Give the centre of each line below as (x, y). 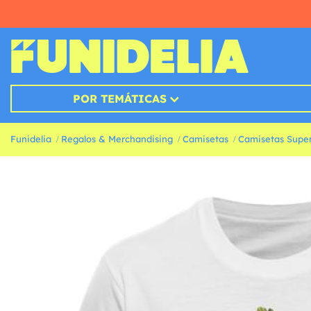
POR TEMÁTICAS (119, 99)
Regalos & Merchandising (117, 139)
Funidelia (31, 139)
